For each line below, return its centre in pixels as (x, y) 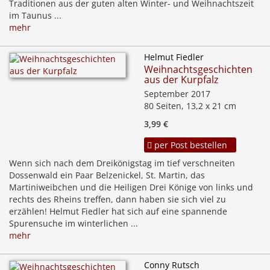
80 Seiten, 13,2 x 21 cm (190, 106)
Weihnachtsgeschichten (198, 70)
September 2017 (177, 94)
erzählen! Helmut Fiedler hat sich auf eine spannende (118, 212)
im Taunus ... (35, 16)
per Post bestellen (190, 145)
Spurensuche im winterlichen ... (74, 224)
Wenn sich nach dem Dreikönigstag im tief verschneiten (122, 163)
